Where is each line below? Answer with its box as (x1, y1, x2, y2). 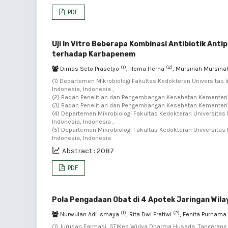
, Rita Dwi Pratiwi (126, 211, 173, 218)
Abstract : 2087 (62, 147, 114, 155)
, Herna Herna (126, 65, 166, 72)
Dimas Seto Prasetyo (59, 65, 121, 72)
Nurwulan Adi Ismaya (59, 211, 121, 218)
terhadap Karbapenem (52, 50, 135, 59)
